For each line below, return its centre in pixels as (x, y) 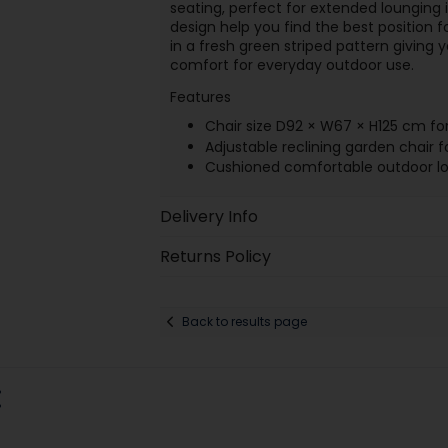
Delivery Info (208, 216)
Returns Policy (215, 256)
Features (200, 97)
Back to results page (244, 322)
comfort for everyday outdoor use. (291, 65)
